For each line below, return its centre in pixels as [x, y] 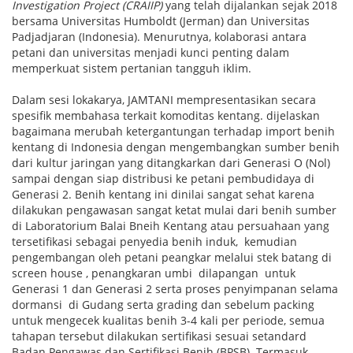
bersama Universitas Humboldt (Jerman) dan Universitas [161, 20]
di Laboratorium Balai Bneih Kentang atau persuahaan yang [171, 225]
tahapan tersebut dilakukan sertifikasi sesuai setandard [159, 336]
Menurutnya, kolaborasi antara [225, 36]
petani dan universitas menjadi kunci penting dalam [150, 52]
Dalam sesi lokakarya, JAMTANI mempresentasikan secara [164, 99]
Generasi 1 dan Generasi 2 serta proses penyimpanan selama [175, 288]
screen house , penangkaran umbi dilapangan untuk [154, 273]
